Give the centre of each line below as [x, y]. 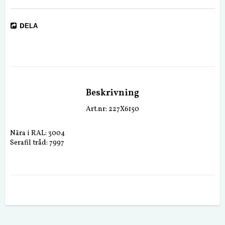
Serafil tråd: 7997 [37, 143]
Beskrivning [113, 93]
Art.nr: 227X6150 [113, 109]
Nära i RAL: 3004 [37, 133]
